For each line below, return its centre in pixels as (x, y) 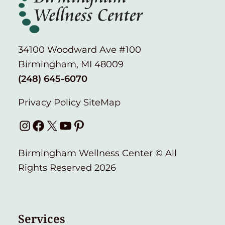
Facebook (53, 125)
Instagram (41, 125)
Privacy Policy (51, 102)
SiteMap (102, 102)
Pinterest (92, 125)
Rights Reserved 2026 (67, 167)
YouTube (78, 125)
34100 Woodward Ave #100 (80, 49)
